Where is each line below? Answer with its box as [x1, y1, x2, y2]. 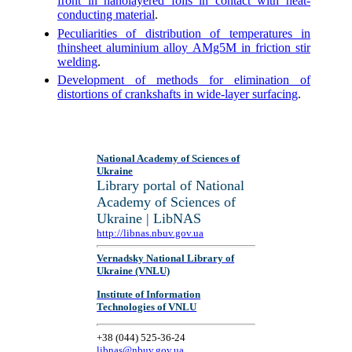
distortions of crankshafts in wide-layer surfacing [57, 86, 298, 101]
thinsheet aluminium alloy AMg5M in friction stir [57, 40, 310, 54]
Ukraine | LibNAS [97, 211, 202, 226]
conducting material [57, 8, 155, 22]
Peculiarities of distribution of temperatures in [57, 26, 310, 40]
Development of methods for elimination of [57, 72, 310, 86]
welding [57, 54, 97, 68]
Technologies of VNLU [97, 300, 197, 313]
